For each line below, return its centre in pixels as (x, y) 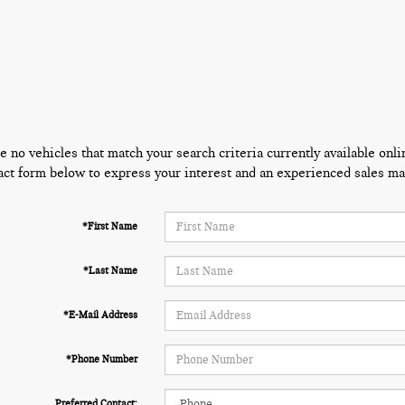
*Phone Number (101, 359)
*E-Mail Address (100, 315)
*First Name (109, 226)
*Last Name (110, 270)
